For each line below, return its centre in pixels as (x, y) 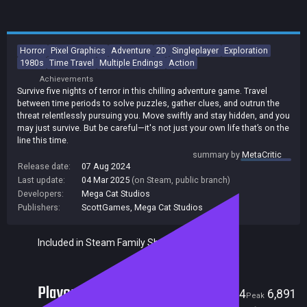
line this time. (43, 140)
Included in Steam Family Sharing (109, 242)
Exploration (246, 50)
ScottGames (106, 207)
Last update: (41, 180)
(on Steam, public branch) (181, 180)
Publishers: (39, 207)
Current (216, 295)
